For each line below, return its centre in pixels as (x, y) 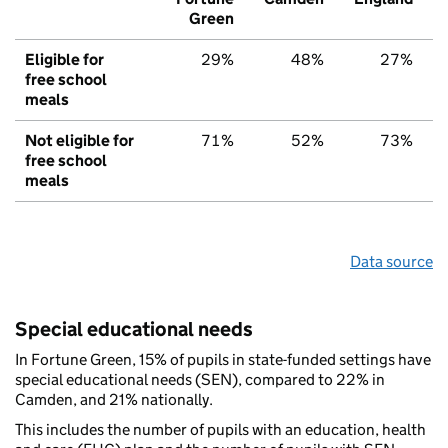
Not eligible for (79, 141)
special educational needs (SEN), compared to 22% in (200, 380)
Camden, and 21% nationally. (114, 400)
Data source (391, 262)
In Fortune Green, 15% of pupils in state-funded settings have (223, 360)
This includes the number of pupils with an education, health (220, 430)
